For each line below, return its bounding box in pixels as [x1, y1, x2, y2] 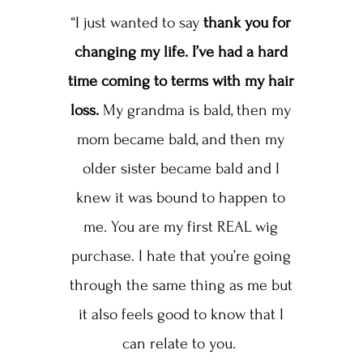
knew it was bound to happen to [76, 189, 286, 207]
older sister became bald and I [82, 160, 280, 178]
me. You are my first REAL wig [83, 218, 279, 237]
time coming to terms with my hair [67, 72, 294, 91]
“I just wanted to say [70, 14, 203, 32]
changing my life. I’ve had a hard [74, 43, 288, 62]
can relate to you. [122, 335, 240, 353]
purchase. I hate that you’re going [70, 247, 291, 266]
